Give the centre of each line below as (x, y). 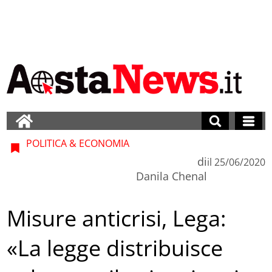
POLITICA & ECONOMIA (77, 143)
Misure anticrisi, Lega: (117, 219)
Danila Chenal (171, 176)
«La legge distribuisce (115, 248)
